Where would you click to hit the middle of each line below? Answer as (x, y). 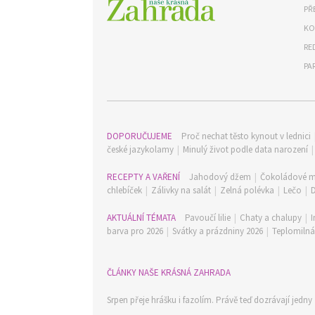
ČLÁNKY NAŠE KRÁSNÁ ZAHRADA (169, 272)
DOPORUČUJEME (141, 136)
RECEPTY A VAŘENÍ (144, 177)
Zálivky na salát (181, 190)
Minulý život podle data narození (245, 149)
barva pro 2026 (135, 231)
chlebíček (124, 190)
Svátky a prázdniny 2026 (218, 231)
